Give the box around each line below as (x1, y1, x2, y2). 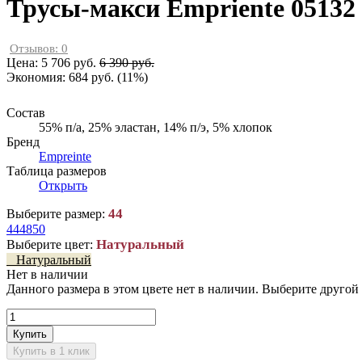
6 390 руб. (99, 55, 154, 69)
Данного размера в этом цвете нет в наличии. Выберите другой (6, 281, 359, 296)
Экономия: (6, 69, 69, 84)
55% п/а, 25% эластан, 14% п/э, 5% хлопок (39, 120, 272, 134)
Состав (6, 105, 45, 120)
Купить (13, 327, 47, 340)
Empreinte (39, 149, 91, 163)
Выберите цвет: (6, 237, 96, 251)
